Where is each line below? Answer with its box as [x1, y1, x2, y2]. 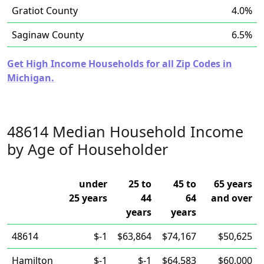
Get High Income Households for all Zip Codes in [7, 57, 232, 70]
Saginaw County [12, 28, 84, 41]
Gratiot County [12, 4, 78, 17]
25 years [69, 192, 107, 204]
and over [211, 192, 252, 204]
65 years [214, 177, 252, 190]
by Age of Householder [7, 139, 168, 159]
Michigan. [7, 71, 54, 84]
